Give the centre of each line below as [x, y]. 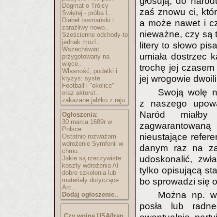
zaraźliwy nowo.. [85, 27]
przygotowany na [86, 56]
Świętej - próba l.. [86, 13]
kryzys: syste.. [83, 78]
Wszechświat [81, 49]
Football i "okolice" [88, 85]
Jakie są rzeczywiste [92, 158]
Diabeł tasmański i [88, 20]
